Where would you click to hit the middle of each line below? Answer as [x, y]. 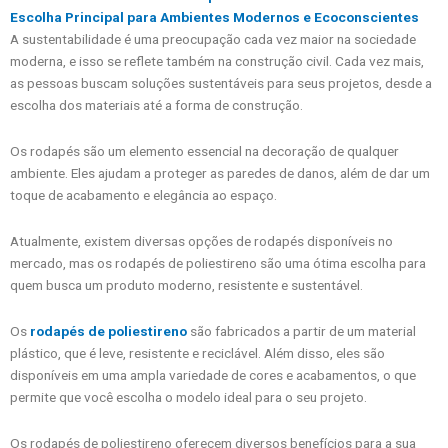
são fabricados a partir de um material [301, 331]
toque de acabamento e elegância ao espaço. [143, 195]
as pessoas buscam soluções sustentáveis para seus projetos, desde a [221, 83]
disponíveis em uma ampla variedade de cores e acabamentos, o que [213, 375]
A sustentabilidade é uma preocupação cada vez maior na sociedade [213, 39]
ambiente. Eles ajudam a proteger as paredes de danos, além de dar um [220, 173]
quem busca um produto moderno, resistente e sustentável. [186, 285]
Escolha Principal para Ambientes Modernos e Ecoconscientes [214, 17]
